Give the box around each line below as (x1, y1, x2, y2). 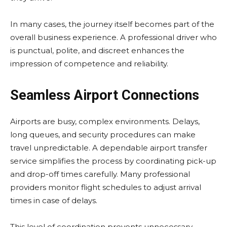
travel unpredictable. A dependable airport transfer (10, 143, 207, 153)
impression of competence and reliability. (10, 59, 168, 68)
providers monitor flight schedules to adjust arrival (10, 182, 201, 192)
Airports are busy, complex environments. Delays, (10, 117, 200, 126)
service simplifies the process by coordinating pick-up (10, 156, 216, 166)
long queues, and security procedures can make (10, 130, 196, 139)
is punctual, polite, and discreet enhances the (10, 46, 184, 55)
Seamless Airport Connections (10, 87, 199, 103)
